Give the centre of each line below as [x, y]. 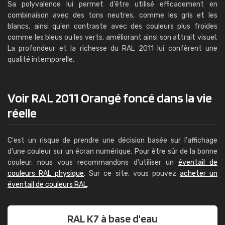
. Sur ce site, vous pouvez [132, 174]
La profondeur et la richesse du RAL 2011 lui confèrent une [113, 48]
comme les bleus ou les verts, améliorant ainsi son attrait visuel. [113, 37]
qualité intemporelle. [41, 60]
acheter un [199, 174]
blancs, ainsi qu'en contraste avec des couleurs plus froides [113, 26]
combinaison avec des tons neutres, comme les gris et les [113, 15]
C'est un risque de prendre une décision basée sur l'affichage [113, 140]
